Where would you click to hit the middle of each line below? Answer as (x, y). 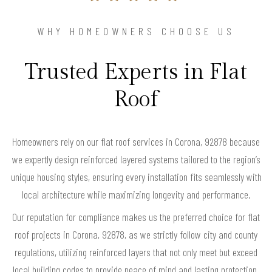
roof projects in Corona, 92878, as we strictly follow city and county (136, 235)
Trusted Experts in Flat (136, 73)
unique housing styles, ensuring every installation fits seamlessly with (136, 177)
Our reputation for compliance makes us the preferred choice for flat (136, 217)
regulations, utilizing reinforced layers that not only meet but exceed (136, 252)
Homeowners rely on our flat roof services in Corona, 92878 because (136, 142)
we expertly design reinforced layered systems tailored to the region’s (136, 159)
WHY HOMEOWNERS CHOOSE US (136, 31)
